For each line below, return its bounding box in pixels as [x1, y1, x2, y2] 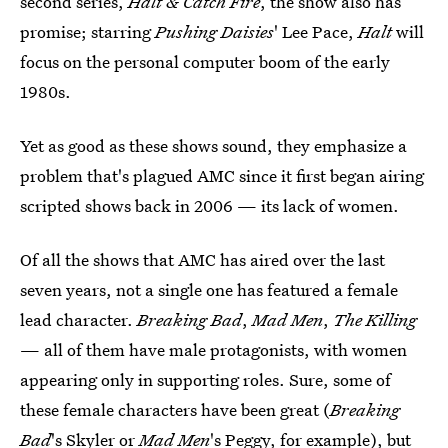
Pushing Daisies [155, 20, 274, 43]
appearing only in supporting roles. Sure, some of [20, 368, 391, 391]
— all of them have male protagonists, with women [20, 338, 407, 361]
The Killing [333, 308, 417, 331]
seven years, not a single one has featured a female [20, 278, 398, 301]
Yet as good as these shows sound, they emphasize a [20, 134, 407, 157]
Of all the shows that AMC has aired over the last [20, 248, 385, 271]
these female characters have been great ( [20, 398, 330, 421]
